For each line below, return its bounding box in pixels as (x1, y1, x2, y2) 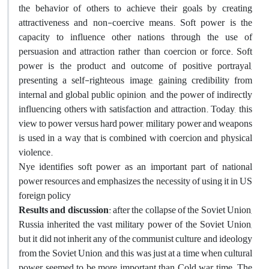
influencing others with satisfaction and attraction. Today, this (19, 100, 252, 118)
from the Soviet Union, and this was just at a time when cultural (19, 244, 252, 262)
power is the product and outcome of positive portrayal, (19, 56, 252, 75)
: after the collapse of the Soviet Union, (108, 201, 253, 219)
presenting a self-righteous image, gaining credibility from (19, 71, 252, 89)
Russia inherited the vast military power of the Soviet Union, (19, 215, 252, 234)
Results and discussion (19, 201, 109, 219)
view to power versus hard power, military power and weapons (19, 114, 252, 133)
